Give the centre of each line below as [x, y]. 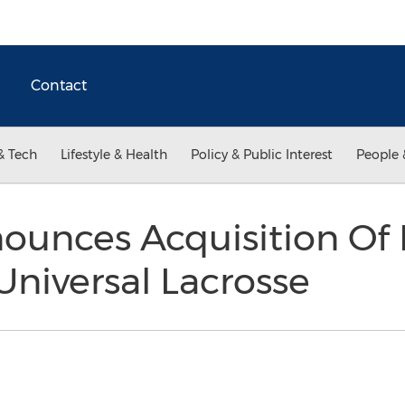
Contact [59, 85]
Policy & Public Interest [262, 155]
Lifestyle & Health [114, 155]
